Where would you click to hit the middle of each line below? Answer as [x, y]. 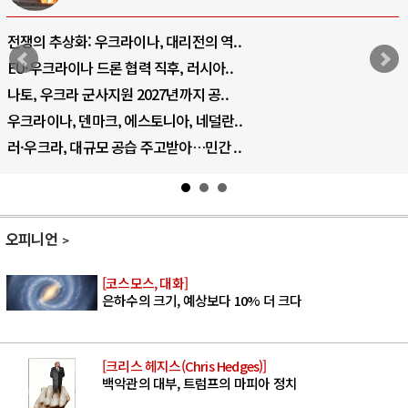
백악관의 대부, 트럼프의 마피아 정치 [199, 382]
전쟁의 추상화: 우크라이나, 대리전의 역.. [124, 41]
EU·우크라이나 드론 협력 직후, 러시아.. [120, 67]
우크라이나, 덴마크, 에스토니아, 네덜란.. [125, 120]
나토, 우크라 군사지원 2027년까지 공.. [118, 93]
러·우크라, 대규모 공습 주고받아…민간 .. [124, 146]
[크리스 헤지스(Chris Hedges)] [184, 365]
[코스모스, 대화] [145, 282]
